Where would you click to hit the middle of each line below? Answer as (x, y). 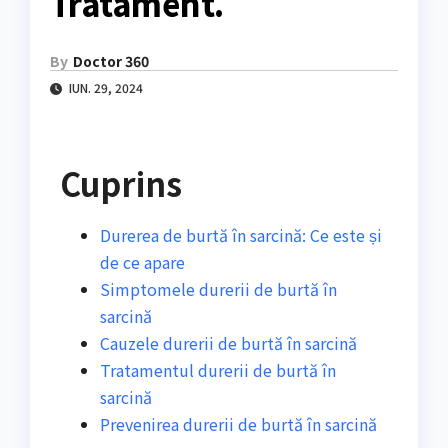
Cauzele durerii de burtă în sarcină (228, 343)
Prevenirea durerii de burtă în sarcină (238, 424)
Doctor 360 (111, 61)
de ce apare (142, 262)
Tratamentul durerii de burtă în (218, 370)
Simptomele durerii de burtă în (218, 289)
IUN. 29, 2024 (104, 88)
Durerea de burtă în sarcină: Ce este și (241, 235)
